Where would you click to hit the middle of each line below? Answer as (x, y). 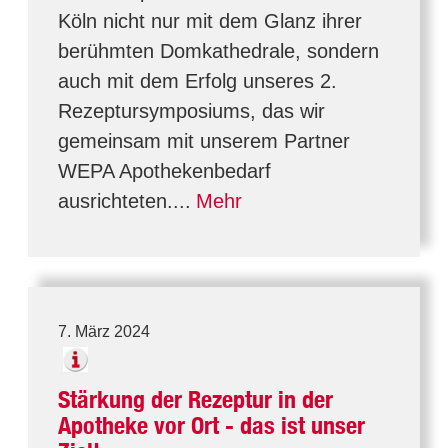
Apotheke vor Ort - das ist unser (211, 425)
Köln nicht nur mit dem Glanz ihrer (210, 21)
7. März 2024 (104, 331)
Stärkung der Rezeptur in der (195, 399)
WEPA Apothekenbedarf (164, 171)
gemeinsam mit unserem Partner (204, 141)
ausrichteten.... (124, 201)
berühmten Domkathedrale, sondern (218, 51)
